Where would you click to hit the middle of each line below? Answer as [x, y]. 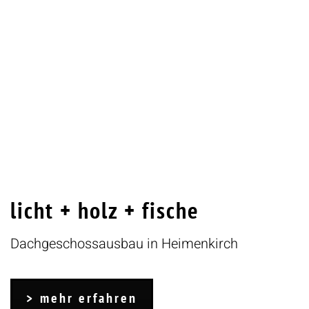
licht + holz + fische [105, 210]
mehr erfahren [89, 298]
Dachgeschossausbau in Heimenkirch [124, 244]
